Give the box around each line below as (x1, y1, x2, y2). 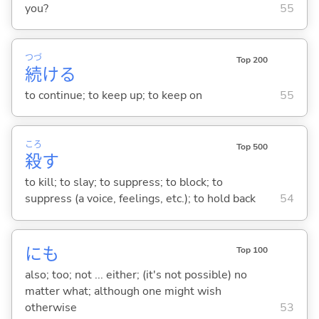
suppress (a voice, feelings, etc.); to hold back (24, 190, 256, 206)
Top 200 (236, 53, 268, 66)
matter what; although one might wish (24, 283, 221, 300)
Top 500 (236, 141, 268, 153)
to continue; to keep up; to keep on (24, 87, 202, 103)
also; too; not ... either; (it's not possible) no (24, 267, 247, 283)
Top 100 (236, 244, 268, 256)
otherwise (24, 300, 77, 316)
